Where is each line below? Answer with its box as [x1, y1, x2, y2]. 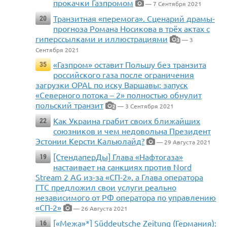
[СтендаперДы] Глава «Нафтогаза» [53, 152, 183, 162]
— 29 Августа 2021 [155, 138, 211, 146]
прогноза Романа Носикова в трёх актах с [53, 23, 210, 34]
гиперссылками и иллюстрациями [35, 33, 168, 44]
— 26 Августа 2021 [72, 204, 128, 213]
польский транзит [35, 100, 103, 110]
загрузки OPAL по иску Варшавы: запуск [35, 80, 188, 90]
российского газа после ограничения [53, 69, 194, 80]
